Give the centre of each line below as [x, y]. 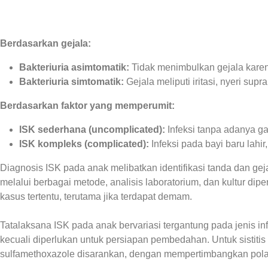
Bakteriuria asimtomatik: [74, 67]
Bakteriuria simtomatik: [71, 82]
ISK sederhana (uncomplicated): [92, 130]
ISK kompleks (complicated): [84, 144]
